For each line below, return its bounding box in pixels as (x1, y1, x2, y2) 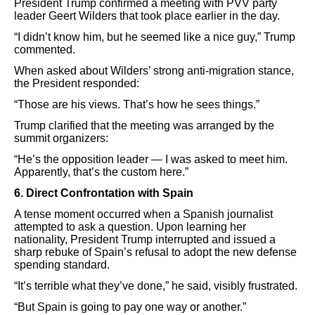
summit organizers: (14, 132, 108, 144)
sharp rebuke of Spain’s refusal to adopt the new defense (14, 246, 297, 258)
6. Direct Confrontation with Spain (14, 187, 193, 199)
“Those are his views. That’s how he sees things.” (14, 98, 259, 110)
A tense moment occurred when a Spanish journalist (14, 208, 273, 220)
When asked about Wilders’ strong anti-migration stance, (14, 65, 294, 77)
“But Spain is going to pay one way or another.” (14, 301, 246, 313)
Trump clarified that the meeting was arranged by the (14, 120, 274, 131)
